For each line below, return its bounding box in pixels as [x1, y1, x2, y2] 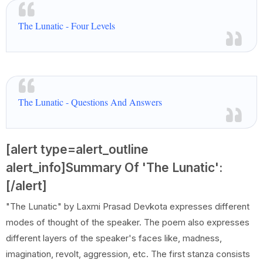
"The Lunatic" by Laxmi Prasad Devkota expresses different [6, 201, 249, 212]
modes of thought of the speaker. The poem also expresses [6, 217, 249, 228]
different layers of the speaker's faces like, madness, [6, 232, 222, 244]
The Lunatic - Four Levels [18, 19, 115, 32]
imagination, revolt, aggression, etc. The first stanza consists [6, 248, 250, 259]
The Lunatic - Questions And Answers [18, 96, 162, 108]
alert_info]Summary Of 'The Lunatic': [6, 160, 222, 175]
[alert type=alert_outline [6, 142, 149, 157]
